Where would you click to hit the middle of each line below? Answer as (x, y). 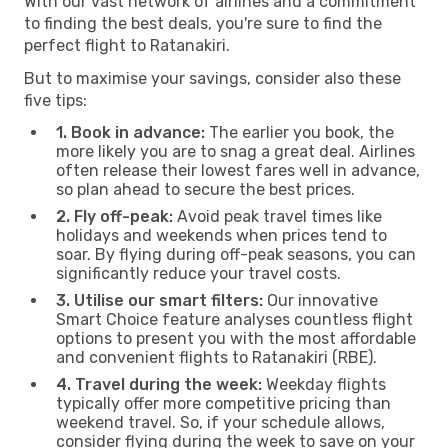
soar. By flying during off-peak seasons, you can (236, 254)
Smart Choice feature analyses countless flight (234, 319)
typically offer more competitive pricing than (223, 403)
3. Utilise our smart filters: (159, 300)
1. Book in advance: (130, 132)
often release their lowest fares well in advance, (238, 170)
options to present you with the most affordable (236, 338)
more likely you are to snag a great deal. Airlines (235, 151)
